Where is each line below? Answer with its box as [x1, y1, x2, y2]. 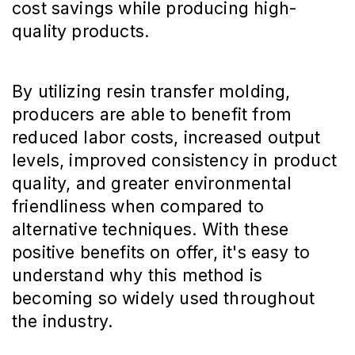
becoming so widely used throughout [12, 288, 315, 309]
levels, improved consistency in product [12, 150, 338, 171]
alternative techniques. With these [12, 219, 289, 240]
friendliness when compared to [12, 196, 265, 217]
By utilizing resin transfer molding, [12, 81, 291, 102]
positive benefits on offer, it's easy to [12, 242, 311, 263]
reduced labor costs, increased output [12, 127, 321, 148]
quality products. [12, 21, 151, 42]
